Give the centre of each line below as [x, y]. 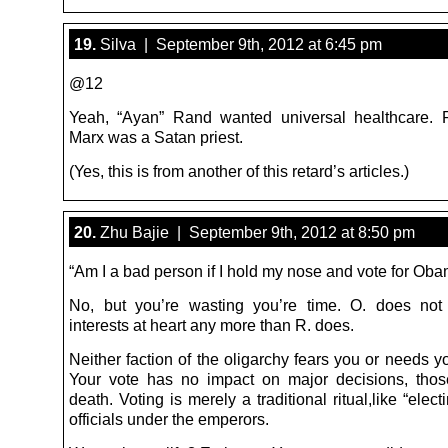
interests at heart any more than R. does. [211, 324]
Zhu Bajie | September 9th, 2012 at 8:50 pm [255, 231]
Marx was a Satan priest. [156, 136]
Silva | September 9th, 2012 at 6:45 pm [239, 43]
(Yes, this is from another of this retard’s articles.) [239, 170]
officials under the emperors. [169, 418]
